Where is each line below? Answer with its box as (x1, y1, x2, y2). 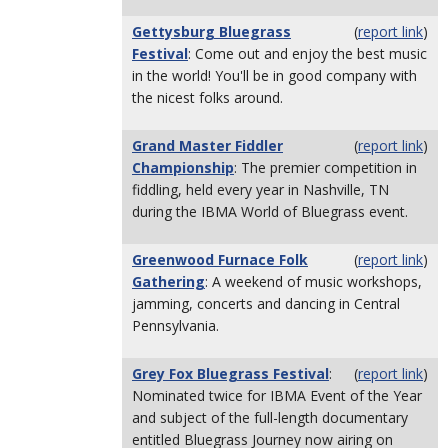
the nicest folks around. (132, 88, 283, 107)
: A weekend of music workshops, (205, 272, 422, 291)
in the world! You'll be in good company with (132, 66, 417, 85)
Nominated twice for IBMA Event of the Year (132, 386, 422, 405)
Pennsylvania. (132, 316, 219, 335)
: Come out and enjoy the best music (188, 44, 427, 63)
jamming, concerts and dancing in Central (132, 294, 400, 313)
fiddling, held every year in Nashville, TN (132, 180, 389, 199)
